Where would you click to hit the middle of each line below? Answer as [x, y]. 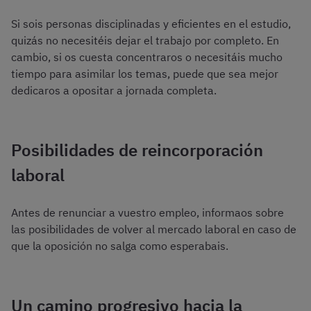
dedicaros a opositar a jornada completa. [114, 91]
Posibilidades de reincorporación [137, 150]
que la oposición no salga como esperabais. [120, 246]
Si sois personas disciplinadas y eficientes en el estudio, [151, 24]
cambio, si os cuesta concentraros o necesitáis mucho [147, 57]
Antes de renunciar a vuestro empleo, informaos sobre [148, 213]
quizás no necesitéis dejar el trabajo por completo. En [145, 41]
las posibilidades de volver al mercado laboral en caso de [154, 229]
